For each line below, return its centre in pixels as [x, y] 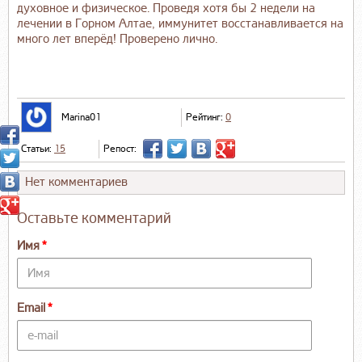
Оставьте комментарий [94, 219]
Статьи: [38, 149]
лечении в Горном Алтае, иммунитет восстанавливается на [180, 24]
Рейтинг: [206, 117]
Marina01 [81, 117]
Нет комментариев [76, 183]
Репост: [120, 149]
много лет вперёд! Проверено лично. [117, 40]
